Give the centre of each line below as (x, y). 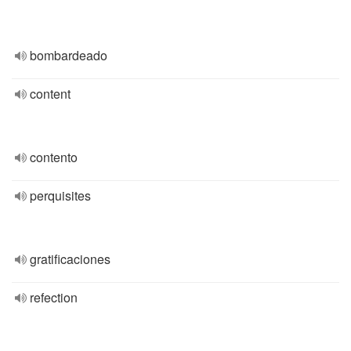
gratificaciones (70, 259)
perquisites (60, 195)
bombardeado (69, 55)
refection (54, 297)
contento (54, 157)
